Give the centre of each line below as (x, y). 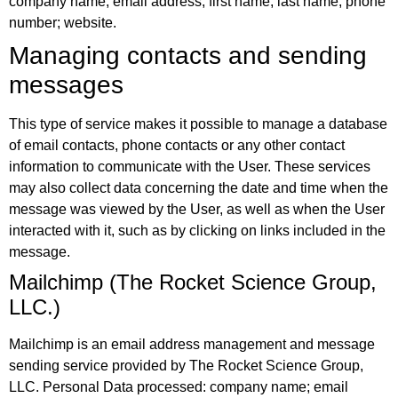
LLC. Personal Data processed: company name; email (179, 387)
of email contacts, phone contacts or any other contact (177, 146)
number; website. (63, 23)
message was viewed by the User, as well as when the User (197, 210)
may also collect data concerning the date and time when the (199, 188)
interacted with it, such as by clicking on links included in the (197, 231)
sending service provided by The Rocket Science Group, (186, 366)
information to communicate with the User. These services (190, 167)
